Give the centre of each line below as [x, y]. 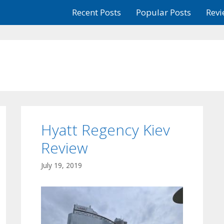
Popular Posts [164, 12]
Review [65, 148]
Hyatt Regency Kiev [106, 130]
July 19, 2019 [62, 165]
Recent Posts [97, 12]
